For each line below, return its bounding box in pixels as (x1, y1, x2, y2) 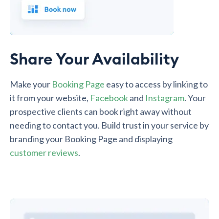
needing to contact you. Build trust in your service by (10, 119, 209, 131)
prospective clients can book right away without (10, 106, 192, 117)
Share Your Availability (10, 51, 179, 67)
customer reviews (10, 147, 78, 158)
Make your (10, 78, 52, 89)
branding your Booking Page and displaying (10, 133, 173, 144)
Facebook (90, 92, 128, 103)
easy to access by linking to (105, 78, 208, 89)
